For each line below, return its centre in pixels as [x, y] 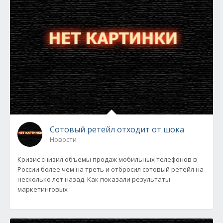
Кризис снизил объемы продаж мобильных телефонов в [107, 159]
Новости [63, 139]
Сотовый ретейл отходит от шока [117, 129]
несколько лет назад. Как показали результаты [94, 179]
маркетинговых [43, 189]
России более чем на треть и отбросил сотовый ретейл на [111, 169]
